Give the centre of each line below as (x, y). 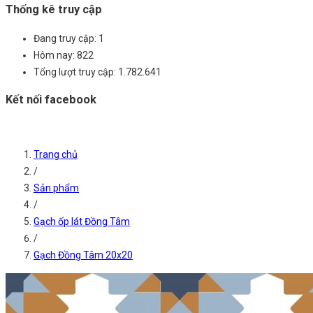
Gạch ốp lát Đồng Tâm (82, 222)
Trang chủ (56, 155)
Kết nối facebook (51, 99)
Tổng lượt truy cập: (75, 72)
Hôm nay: (54, 55)
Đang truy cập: (65, 38)
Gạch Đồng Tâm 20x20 (83, 255)
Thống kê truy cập (54, 10)
